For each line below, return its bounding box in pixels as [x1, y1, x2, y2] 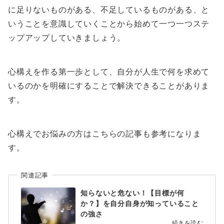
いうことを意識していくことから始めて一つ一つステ [8, 18, 210, 28]
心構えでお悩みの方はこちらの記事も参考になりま [8, 128, 201, 138]
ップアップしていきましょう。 [8, 32, 126, 42]
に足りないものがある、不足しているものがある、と [8, 4, 210, 14]
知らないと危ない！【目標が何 [80, 188, 184, 197]
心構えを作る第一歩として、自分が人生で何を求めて [8, 66, 210, 76]
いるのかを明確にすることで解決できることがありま [8, 80, 210, 90]
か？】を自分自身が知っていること [80, 198, 199, 207]
